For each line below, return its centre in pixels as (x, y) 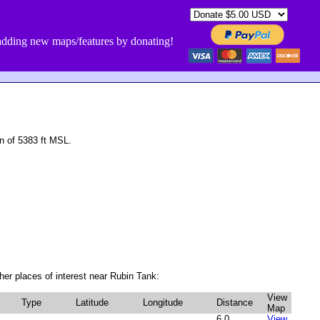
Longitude (163, 302)
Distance (235, 302)
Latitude (92, 302)
